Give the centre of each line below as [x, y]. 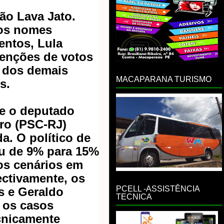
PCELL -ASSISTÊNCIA [158, 189]
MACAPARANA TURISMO [164, 79]
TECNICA [134, 197]
